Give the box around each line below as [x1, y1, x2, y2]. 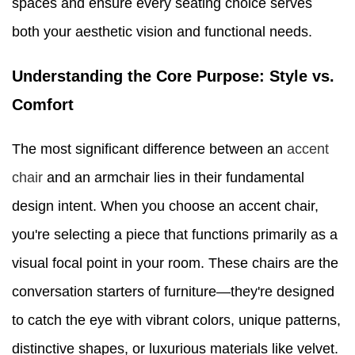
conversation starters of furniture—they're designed [12, 284, 334, 300]
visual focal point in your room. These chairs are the [12, 255, 338, 272]
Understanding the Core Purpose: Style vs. [12, 67, 334, 86]
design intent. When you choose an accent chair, [12, 198, 319, 215]
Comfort [12, 96, 74, 114]
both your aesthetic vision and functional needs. [12, 24, 312, 40]
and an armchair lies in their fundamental [43, 170, 304, 186]
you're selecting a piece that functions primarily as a [12, 227, 338, 243]
